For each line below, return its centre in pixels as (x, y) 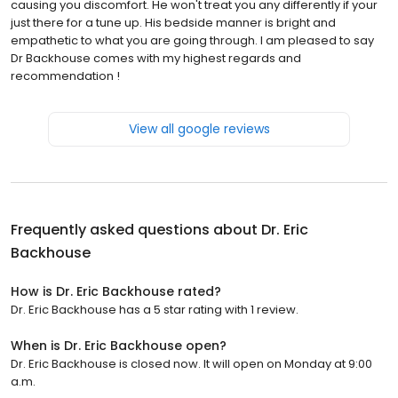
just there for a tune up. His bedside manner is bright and (173, 22)
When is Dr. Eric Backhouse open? (119, 345)
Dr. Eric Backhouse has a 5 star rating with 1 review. (155, 309)
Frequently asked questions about (136, 229)
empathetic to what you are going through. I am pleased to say (192, 40)
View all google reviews (199, 128)
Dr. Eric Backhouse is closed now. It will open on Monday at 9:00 (191, 363)
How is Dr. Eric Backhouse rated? (116, 291)
